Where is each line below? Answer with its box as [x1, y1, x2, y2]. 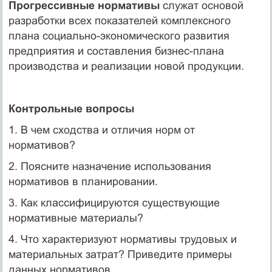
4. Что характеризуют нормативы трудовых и [8, 233, 237, 245]
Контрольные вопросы [8, 102, 134, 115]
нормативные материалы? [8, 211, 143, 224]
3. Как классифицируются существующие [8, 196, 220, 209]
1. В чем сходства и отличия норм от [8, 123, 195, 136]
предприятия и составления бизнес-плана [8, 44, 224, 57]
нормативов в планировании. [8, 175, 158, 188]
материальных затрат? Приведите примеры [8, 248, 232, 260]
